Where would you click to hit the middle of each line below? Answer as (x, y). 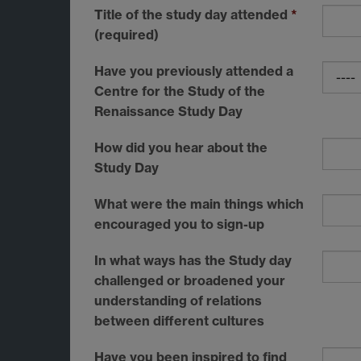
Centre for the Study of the (180, 91)
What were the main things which (199, 204)
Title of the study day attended (193, 15)
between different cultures (179, 321)
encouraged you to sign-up (179, 224)
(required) (127, 35)
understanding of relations (178, 301)
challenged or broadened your (190, 281)
